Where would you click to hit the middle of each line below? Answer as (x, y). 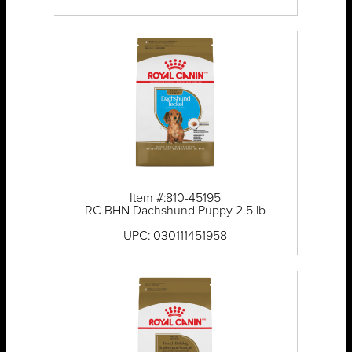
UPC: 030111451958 (176, 236)
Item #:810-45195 (176, 198)
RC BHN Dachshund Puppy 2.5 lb (176, 211)
